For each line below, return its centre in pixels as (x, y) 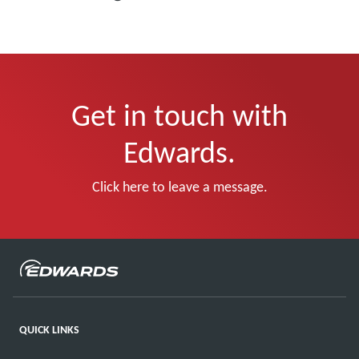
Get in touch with (179, 115)
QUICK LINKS (49, 329)
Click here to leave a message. (179, 186)
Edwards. (179, 152)
